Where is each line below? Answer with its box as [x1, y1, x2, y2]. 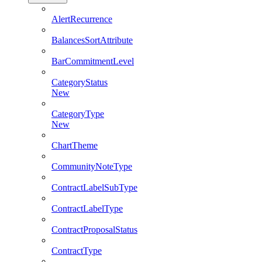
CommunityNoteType [51, 161, 132, 171]
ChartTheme [51, 140, 98, 150]
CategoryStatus [51, 77, 108, 87]
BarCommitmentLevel [51, 56, 134, 66]
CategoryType [51, 109, 104, 119]
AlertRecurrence [51, 14, 112, 24]
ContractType [51, 246, 102, 256]
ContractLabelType [51, 204, 123, 213]
